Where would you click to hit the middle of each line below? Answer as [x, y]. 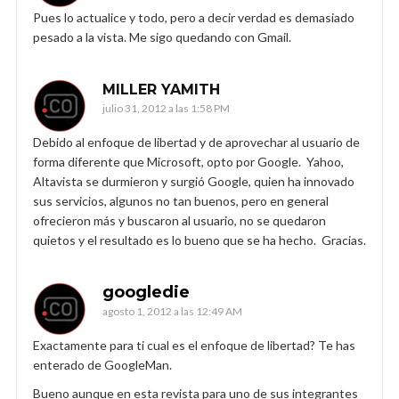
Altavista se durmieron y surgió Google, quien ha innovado [194, 181]
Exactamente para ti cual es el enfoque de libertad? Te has [194, 345]
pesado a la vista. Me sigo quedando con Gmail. [162, 37]
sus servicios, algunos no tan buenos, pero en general [181, 200]
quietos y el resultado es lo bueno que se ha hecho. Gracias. [199, 240]
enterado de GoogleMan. [102, 364]
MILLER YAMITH [161, 89]
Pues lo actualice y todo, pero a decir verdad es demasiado [194, 17]
